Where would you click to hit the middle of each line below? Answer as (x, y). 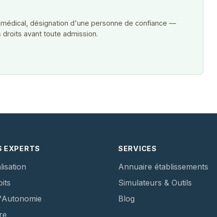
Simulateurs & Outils (155, 183)
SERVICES (138, 149)
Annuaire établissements (163, 167)
